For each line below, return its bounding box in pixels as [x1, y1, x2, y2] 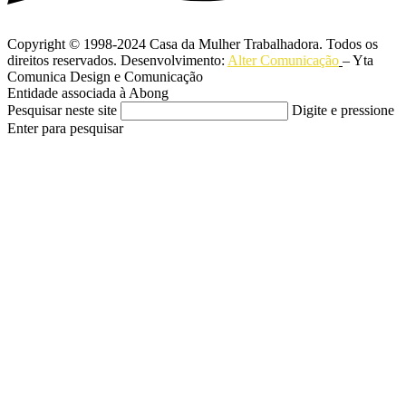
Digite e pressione [292, 102, 394, 118]
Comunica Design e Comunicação [7, 69, 203, 84]
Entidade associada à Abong [7, 85, 169, 101]
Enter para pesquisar [7, 121, 123, 136]
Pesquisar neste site [7, 102, 117, 118]
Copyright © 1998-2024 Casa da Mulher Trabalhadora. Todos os [7, 36, 378, 52]
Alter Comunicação [227, 53, 339, 68]
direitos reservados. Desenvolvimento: [7, 53, 227, 68]
